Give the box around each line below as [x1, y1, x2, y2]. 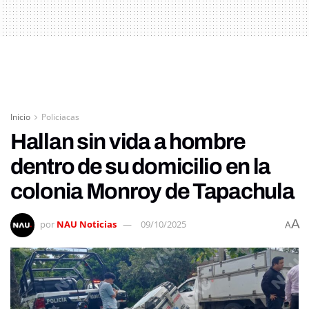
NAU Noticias [57, 217, 117, 230]
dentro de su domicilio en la [10, 154, 271, 179]
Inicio [10, 110, 30, 123]
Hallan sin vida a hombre [10, 129, 246, 154]
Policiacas [41, 110, 79, 123]
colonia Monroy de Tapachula [10, 179, 295, 203]
